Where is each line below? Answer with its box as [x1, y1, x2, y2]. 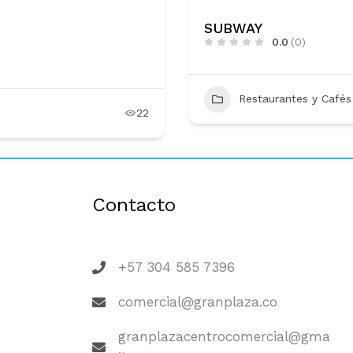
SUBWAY [204, 19, 262, 36]
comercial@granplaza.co [117, 293, 277, 310]
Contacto [92, 193, 176, 216]
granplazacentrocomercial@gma [117, 328, 330, 344]
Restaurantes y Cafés [239, 92, 351, 106]
